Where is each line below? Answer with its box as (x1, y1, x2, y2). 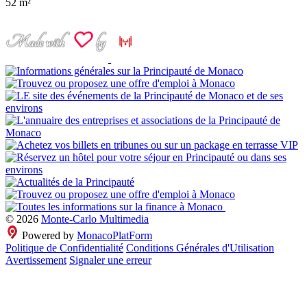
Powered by (19, 230, 77, 242)
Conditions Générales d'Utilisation (126, 242, 274, 254)
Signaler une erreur (69, 254, 151, 267)
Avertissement (5, 254, 66, 267)
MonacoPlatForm (77, 230, 152, 242)
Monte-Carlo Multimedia (41, 213, 149, 225)
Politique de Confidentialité (5, 242, 123, 254)
